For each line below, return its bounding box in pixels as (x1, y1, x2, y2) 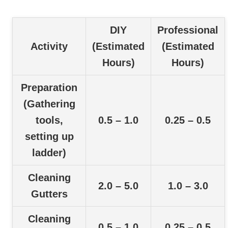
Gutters (31, 188, 68, 200)
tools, (35, 115, 63, 126)
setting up (24, 131, 74, 142)
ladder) (32, 147, 66, 159)
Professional (157, 24, 218, 36)
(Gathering (23, 98, 75, 110)
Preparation (21, 82, 77, 94)
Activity (31, 41, 68, 52)
